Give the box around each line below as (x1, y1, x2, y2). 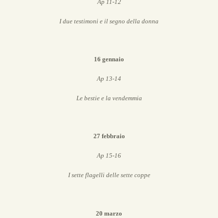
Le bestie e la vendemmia (76, 94, 142, 102)
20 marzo (96, 209, 122, 217)
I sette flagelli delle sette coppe (68, 171, 150, 179)
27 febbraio (93, 132, 125, 140)
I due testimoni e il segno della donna (59, 17, 159, 25)
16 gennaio (94, 55, 124, 63)
